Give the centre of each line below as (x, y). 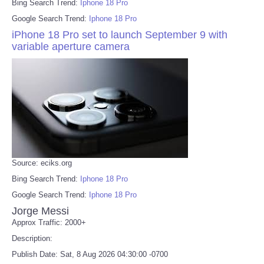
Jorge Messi (40, 211)
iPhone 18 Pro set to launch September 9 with (120, 34)
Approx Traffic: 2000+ (49, 222)
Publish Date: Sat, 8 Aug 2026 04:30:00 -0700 (90, 254)
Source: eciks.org (42, 163)
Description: (32, 238)
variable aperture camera (71, 46)
